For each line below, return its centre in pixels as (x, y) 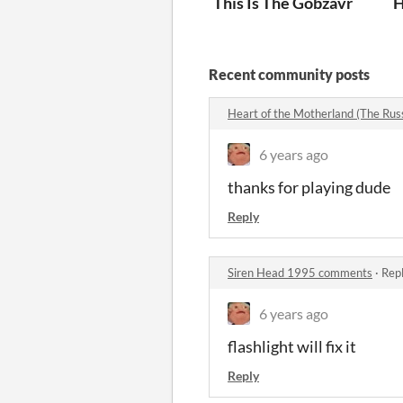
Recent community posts (289, 74)
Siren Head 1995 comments (300, 272)
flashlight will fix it (292, 346)
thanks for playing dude (309, 187)
